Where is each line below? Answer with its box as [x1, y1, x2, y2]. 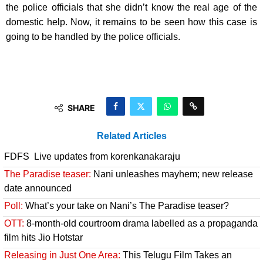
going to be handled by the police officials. [6, 32, 180, 42]
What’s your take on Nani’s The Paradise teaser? [23, 201, 229, 211]
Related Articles [96, 131, 167, 141]
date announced [4, 183, 72, 194]
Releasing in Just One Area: [4, 250, 120, 261]
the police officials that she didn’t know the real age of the [6, 2, 257, 13]
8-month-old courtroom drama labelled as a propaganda [24, 218, 258, 229]
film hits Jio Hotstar [4, 232, 83, 243]
